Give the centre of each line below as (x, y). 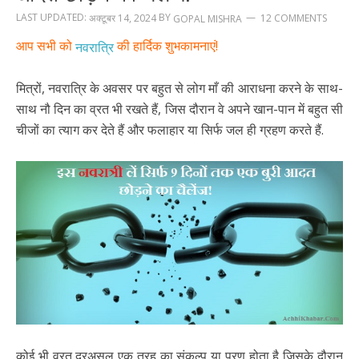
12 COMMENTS (294, 18)
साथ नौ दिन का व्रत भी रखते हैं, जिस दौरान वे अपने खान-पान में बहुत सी (179, 109)
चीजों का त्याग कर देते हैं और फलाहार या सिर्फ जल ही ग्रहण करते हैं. (170, 130)
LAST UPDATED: (52, 17)
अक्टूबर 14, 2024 (123, 18)
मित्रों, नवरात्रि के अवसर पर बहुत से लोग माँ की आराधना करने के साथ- (179, 89)
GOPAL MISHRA (208, 18)
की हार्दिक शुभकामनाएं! (166, 45)
